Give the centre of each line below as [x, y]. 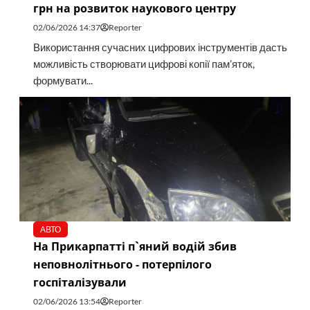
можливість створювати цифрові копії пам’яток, [144, 64]
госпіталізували [80, 283]
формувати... [63, 81]
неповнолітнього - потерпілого [122, 265]
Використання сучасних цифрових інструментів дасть [160, 48]
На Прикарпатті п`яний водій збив [135, 247]
